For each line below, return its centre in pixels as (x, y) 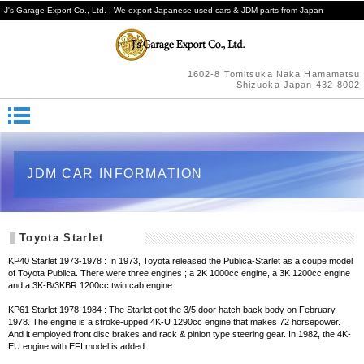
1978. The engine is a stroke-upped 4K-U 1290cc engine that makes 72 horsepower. (175, 321)
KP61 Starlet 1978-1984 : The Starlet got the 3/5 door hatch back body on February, (173, 309)
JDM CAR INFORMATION (115, 173)
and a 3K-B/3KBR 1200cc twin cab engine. (92, 285)
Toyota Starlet (61, 238)
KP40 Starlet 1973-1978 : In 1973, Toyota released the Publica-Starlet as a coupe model (181, 260)
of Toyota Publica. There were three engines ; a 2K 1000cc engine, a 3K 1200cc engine (180, 273)
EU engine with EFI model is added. (78, 346)
